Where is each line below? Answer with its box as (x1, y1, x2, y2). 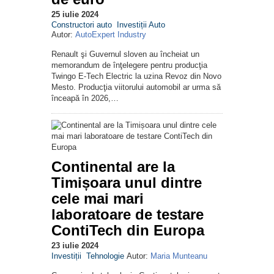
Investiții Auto (117, 20, 165, 29)
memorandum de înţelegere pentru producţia (51, 60, 207, 70)
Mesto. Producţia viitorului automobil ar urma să (51, 82, 221, 92)
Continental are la (51, 158, 175, 175)
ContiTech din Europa (51, 221, 204, 239)
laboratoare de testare (51, 206, 204, 223)
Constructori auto (51, 20, 112, 29)
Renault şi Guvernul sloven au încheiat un (51, 49, 199, 59)
